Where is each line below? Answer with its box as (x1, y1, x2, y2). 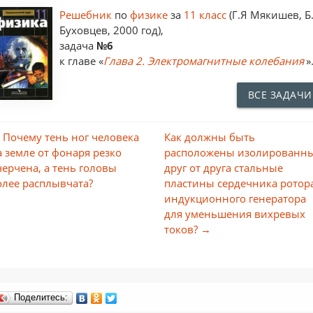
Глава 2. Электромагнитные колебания (103, 54, 305, 68)
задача (59, 38, 97, 52)
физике (130, 8, 171, 22)
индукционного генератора (164, 191, 307, 205)
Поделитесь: (14, 291, 68, 303)
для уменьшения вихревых (164, 207, 306, 221)
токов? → (164, 222, 212, 236)
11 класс (184, 8, 227, 22)
